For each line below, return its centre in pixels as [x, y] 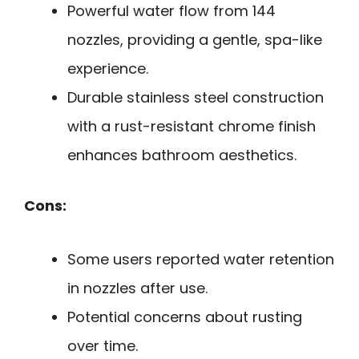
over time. [103, 345]
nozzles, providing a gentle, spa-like [195, 40]
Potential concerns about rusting [185, 317]
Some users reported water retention [201, 259]
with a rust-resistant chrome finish [192, 127]
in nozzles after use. [137, 288]
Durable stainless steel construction [196, 98]
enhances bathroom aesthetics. [182, 155]
